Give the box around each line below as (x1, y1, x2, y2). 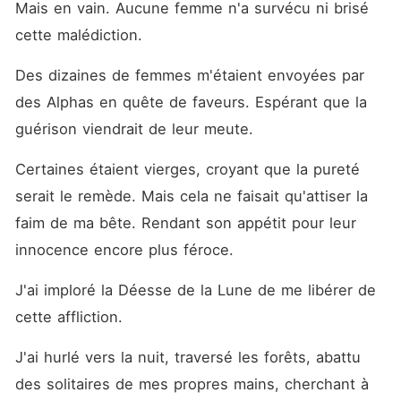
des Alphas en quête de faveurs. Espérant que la (14, 93, 367, 111)
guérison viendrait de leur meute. (14, 120, 259, 138)
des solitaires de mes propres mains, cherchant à (14, 375, 369, 393)
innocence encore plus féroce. (14, 241, 239, 259)
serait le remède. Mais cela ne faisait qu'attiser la (14, 187, 368, 205)
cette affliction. (14, 308, 128, 326)
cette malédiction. (14, 26, 148, 44)
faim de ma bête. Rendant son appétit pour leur (14, 214, 356, 232)
